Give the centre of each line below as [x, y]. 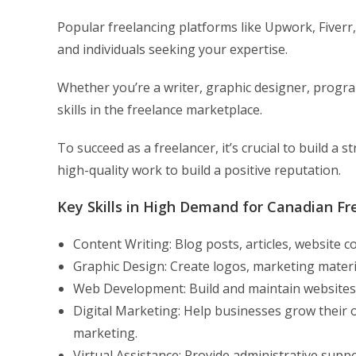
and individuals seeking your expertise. [172, 49]
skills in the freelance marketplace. [160, 110]
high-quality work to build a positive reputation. [199, 170]
